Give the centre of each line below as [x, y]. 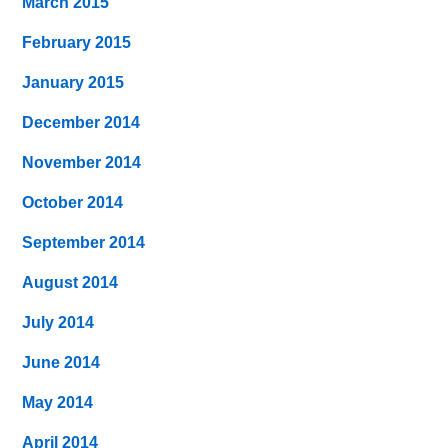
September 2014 [84, 242]
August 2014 [70, 282]
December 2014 [81, 122]
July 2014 [58, 322]
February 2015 [77, 42]
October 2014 [73, 202]
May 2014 [58, 402]
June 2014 [61, 362]
